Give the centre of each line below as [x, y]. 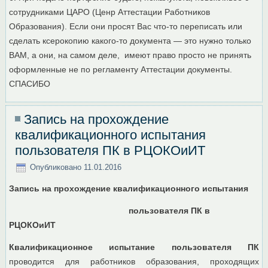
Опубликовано [56, 167]
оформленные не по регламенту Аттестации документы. [122, 70]
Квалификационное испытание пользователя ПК [134, 247]
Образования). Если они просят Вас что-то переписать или [126, 27]
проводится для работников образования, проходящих [134, 262]
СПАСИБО [30, 84]
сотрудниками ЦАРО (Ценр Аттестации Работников [110, 12]
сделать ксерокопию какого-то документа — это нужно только [130, 41]
